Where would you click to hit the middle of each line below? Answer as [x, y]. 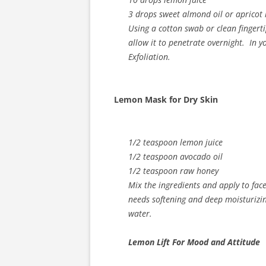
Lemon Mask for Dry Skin [166, 99]
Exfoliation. [149, 57]
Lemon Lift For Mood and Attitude [194, 242]
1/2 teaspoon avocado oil [175, 156]
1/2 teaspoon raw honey [173, 171]
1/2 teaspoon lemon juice [175, 142]
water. [140, 213]
